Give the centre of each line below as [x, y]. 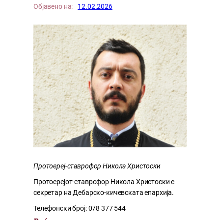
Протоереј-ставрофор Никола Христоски [97, 166]
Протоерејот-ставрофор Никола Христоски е [104, 182]
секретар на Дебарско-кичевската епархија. [104, 193]
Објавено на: [53, 7]
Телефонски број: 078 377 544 [80, 208]
